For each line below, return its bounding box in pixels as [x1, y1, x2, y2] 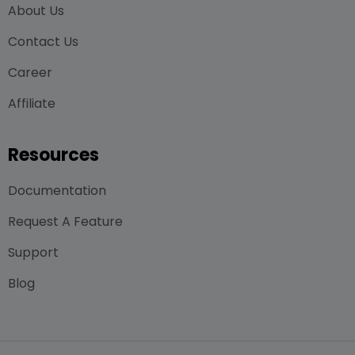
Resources [8, 143, 99, 168]
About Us [8, 2, 64, 21]
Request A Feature [8, 212, 123, 231]
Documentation [8, 181, 106, 200]
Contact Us [8, 32, 78, 52]
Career [8, 63, 52, 82]
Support [8, 243, 59, 262]
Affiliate [8, 94, 55, 113]
